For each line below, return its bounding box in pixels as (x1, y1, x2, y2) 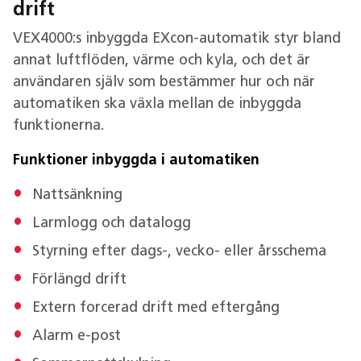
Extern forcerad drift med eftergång (32, 301, 280, 317)
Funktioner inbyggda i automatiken (13, 153, 259, 169)
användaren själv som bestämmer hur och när (13, 75, 315, 91)
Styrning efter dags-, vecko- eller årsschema (32, 244, 326, 260)
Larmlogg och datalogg (32, 216, 191, 232)
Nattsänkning (32, 188, 122, 204)
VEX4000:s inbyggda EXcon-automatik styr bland (13, 31, 341, 48)
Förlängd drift (32, 272, 127, 288)
